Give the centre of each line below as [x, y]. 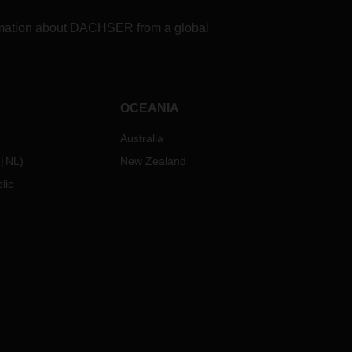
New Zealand [154, 161]
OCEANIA [150, 108]
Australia [142, 138]
